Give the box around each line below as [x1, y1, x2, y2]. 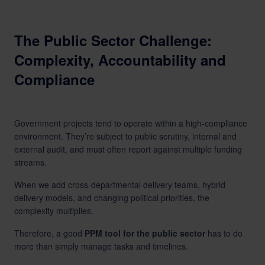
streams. [14, 156, 47, 168]
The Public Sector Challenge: [14, 30, 212, 50]
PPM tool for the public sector [85, 227, 205, 239]
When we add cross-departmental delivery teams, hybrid [14, 179, 225, 190]
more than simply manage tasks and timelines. [14, 240, 188, 252]
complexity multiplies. [14, 205, 93, 216]
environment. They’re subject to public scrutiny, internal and [14, 130, 237, 142]
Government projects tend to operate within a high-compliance [14, 117, 247, 129]
